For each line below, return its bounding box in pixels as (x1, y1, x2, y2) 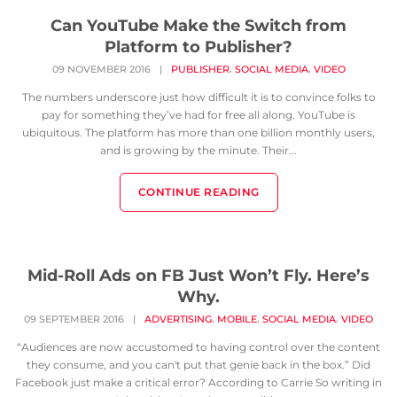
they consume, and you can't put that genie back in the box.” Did (27, 358, 370, 372)
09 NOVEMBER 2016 (51, 63, 151, 76)
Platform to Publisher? (105, 37, 292, 57)
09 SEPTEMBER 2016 (24, 313, 124, 326)
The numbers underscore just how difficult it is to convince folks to (21, 90, 376, 105)
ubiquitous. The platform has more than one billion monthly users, (22, 126, 375, 140)
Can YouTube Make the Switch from (51, 16, 346, 35)
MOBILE (217, 313, 257, 326)
